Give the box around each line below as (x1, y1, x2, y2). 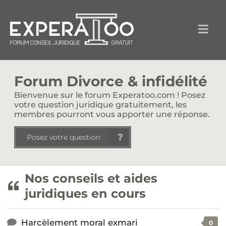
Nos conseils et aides (24, 171, 157, 186)
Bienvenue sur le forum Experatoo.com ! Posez (14, 90, 205, 100)
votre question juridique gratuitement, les (14, 100, 187, 109)
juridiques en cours (24, 186, 146, 201)
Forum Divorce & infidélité (14, 73, 207, 90)
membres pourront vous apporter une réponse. (14, 109, 210, 119)
